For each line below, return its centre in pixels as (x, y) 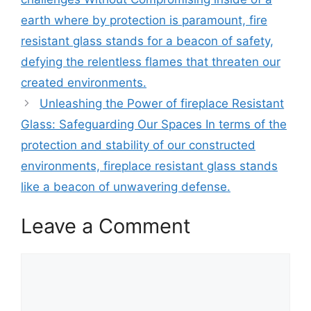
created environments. (84, 82)
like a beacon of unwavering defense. (126, 186)
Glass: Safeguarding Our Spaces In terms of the (154, 124)
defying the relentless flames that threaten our (151, 61)
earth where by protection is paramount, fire (144, 20)
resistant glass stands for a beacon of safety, (147, 41)
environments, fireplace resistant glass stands (149, 166)
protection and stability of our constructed (138, 145)
